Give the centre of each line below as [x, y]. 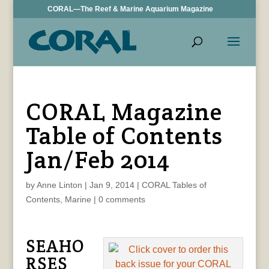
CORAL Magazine [124, 111]
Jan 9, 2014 [112, 185]
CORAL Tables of [174, 185]
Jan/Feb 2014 [98, 159]
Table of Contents [124, 135]
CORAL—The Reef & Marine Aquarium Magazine [131, 9]
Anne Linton [59, 185]
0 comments [122, 199]
